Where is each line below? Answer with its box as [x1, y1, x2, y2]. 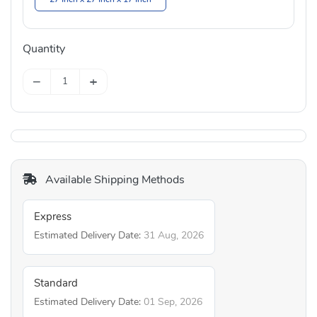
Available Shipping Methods [42, 174, 185, 186]
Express [34, 212, 71, 223]
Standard [34, 278, 78, 289]
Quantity [23, 42, 65, 54]
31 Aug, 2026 [144, 230, 204, 241]
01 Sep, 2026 [144, 296, 202, 308]
